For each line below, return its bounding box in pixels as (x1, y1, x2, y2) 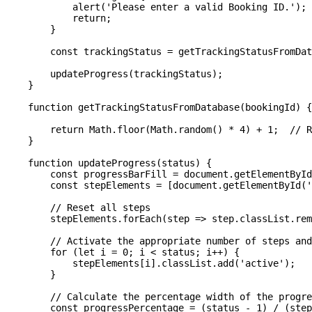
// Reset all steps (6, 202, 150, 214)
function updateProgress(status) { (6, 157, 212, 169)
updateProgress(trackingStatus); (6, 68, 223, 80)
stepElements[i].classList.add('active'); (6, 258, 295, 270)
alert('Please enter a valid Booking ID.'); (6, 1, 306, 13)
